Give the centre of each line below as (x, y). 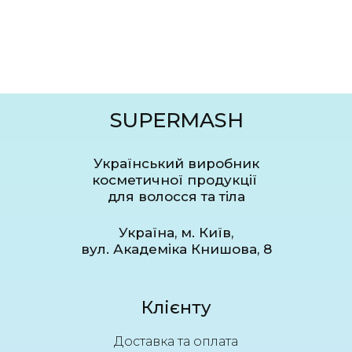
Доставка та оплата (176, 341)
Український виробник (176, 163)
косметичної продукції (176, 180)
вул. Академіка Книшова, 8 (176, 249)
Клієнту (176, 307)
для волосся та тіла (176, 196)
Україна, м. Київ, (176, 232)
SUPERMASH (176, 120)
